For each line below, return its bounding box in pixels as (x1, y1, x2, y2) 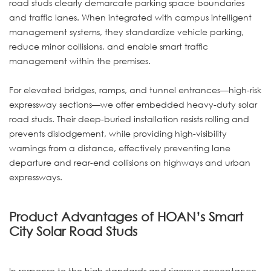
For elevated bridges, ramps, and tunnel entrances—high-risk (9, 83, 261, 96)
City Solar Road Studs (9, 224, 137, 239)
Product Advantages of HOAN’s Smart (9, 209, 243, 224)
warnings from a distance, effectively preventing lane (9, 142, 230, 154)
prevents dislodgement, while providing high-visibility (9, 127, 227, 139)
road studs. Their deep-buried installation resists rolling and (9, 113, 249, 125)
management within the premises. (9, 54, 151, 67)
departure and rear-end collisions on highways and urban (9, 156, 250, 168)
